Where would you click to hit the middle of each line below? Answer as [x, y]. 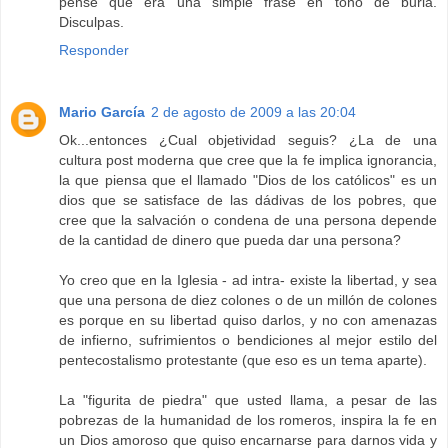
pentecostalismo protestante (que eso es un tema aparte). [243, 360]
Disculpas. [91, 22]
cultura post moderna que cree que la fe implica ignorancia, [248, 160]
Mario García [102, 112]
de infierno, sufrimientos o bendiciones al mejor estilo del [248, 340]
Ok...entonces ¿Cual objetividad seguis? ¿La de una [248, 140]
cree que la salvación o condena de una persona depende [248, 220]
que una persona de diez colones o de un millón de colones [248, 300]
